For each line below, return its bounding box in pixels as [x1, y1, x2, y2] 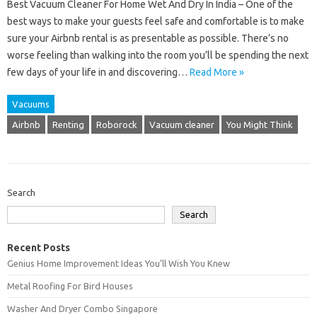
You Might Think [226, 120, 293, 129]
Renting [52, 120, 84, 129]
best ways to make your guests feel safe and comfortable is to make [7, 16, 304, 27]
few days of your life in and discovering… [7, 67, 190, 78]
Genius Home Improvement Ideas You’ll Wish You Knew [7, 258, 230, 268]
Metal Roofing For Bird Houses [7, 281, 133, 291]
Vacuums [12, 99, 50, 109]
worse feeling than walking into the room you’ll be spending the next [7, 50, 309, 61]
